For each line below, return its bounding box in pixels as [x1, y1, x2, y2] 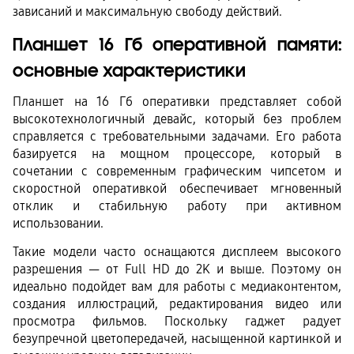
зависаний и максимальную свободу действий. [13, 3, 282, 19]
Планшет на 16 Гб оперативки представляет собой [13, 94, 341, 110]
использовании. [13, 216, 104, 232]
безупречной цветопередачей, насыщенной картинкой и [13, 330, 341, 346]
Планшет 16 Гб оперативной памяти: [13, 33, 341, 56]
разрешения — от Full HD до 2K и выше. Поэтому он [13, 261, 341, 277]
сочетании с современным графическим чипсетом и [13, 164, 341, 179]
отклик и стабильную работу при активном [13, 198, 341, 214]
